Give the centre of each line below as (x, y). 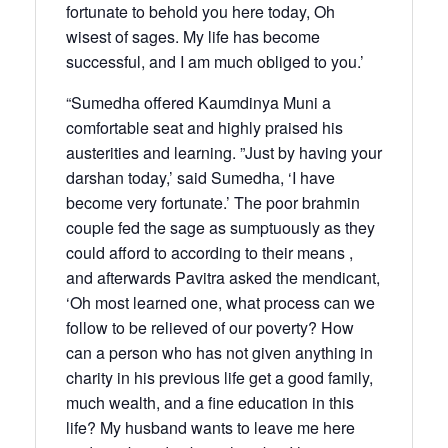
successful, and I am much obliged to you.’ (215, 61)
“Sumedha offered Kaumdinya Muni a (198, 102)
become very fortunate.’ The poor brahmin (213, 202)
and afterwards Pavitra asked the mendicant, (223, 277)
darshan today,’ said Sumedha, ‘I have (200, 177)
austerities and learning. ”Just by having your (224, 152)
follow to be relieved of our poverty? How (210, 327)
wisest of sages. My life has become (193, 36)
